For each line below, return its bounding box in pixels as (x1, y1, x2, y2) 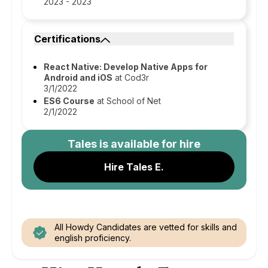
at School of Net (95, 96, 161, 106)
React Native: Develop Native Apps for (44, 62, 208, 72)
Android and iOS (44, 72, 112, 83)
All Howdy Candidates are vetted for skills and (54, 222, 237, 232)
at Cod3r (112, 72, 149, 83)
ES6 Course (44, 96, 95, 106)
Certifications (34, 33, 100, 45)
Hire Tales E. (104, 161, 164, 173)
